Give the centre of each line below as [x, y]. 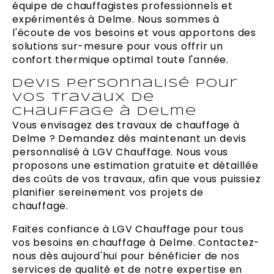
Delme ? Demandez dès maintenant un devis [129, 139]
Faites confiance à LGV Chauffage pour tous [128, 229]
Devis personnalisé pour [125, 84]
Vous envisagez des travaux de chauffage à [126, 125]
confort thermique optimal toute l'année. [120, 60]
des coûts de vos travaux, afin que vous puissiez [137, 179]
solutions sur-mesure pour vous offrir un [118, 46]
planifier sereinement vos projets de [108, 193]
